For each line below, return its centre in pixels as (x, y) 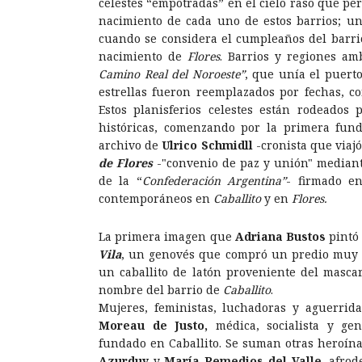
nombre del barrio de (161, 289)
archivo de (130, 145)
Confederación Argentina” (214, 180)
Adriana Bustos (280, 236)
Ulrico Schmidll (207, 145)
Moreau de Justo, (154, 325)
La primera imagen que (167, 236)
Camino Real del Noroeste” (172, 74)
